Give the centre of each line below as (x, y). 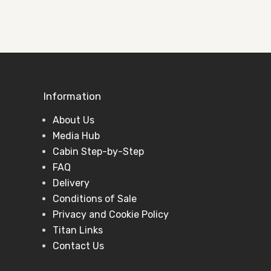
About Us (73, 120)
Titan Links (78, 230)
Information (72, 96)
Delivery (71, 183)
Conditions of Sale (95, 199)
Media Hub (76, 136)
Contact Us (78, 246)
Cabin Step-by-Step (98, 152)
